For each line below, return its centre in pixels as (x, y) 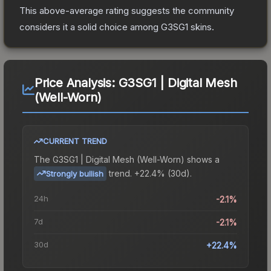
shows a (202, 159)
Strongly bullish (75, 173)
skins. (201, 27)
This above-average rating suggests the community (127, 10)
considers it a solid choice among (90, 27)
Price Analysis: (76, 83)
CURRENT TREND (75, 141)
